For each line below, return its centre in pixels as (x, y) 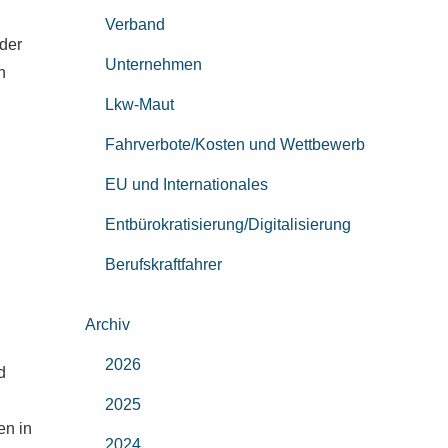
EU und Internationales (186, 184)
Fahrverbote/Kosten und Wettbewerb (234, 144)
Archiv (107, 324)
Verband (134, 24)
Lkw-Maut (139, 104)
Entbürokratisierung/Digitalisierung (227, 224)
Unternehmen (153, 64)
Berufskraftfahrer (163, 264)
